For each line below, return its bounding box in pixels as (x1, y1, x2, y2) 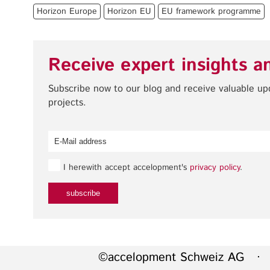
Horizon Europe (37, 5, 97, 17)
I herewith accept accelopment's (60, 162, 190, 174)
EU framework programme (162, 5, 261, 17)
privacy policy (190, 162, 240, 174)
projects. (48, 96, 86, 110)
